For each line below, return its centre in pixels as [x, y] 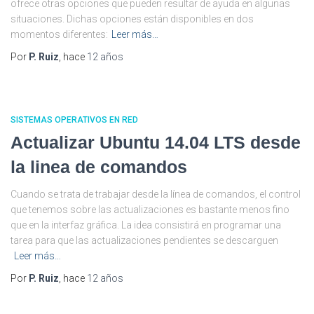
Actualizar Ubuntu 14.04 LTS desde [156, 142]
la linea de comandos [99, 166]
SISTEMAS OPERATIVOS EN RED [74, 120]
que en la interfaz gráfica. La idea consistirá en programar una [146, 225]
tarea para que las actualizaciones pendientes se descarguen [144, 240]
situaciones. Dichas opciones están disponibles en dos [132, 19]
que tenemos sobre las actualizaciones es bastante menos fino [150, 209]
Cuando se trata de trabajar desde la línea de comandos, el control [156, 194]
